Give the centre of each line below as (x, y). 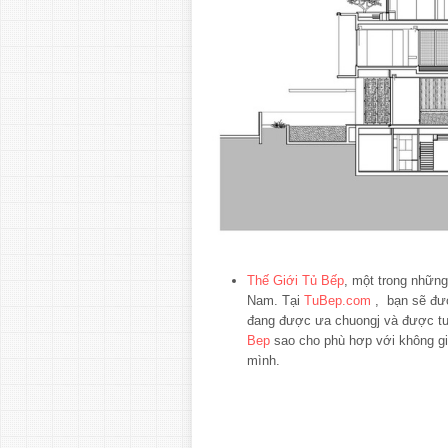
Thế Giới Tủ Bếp (295, 281)
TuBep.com (337, 301)
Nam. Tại (275, 301)
